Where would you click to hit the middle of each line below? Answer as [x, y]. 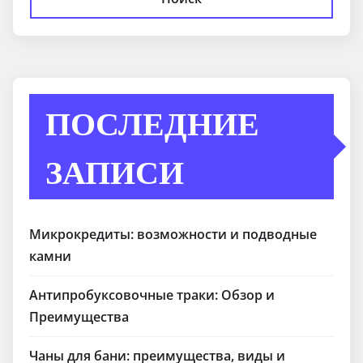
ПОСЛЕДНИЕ [152, 123]
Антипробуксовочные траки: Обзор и [152, 295]
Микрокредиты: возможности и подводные [173, 235]
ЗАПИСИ [115, 171]
